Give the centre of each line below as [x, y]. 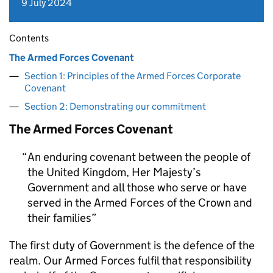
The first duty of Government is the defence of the [132, 245]
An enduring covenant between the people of [139, 157]
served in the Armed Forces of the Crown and [140, 203]
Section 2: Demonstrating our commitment [115, 106]
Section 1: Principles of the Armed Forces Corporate [133, 76]
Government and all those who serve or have [137, 187]
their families [59, 218]
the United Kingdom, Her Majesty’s [114, 172]
